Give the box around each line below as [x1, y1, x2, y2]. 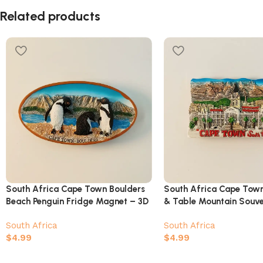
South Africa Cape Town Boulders [6, 184, 145, 195]
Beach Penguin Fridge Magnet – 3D [6, 196, 149, 207]
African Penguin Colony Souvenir [6, 208, 140, 220]
